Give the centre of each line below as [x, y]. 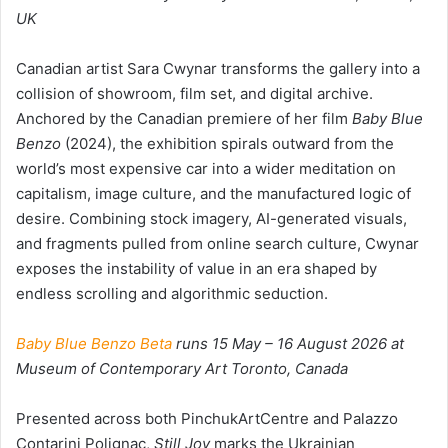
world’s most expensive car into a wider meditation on [206, 168]
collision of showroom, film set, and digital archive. [194, 93]
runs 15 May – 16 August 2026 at [288, 343]
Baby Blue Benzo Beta [94, 343]
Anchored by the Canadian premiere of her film [184, 118]
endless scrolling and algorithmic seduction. [172, 293]
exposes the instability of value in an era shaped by [196, 268]
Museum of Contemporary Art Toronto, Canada [182, 368]
